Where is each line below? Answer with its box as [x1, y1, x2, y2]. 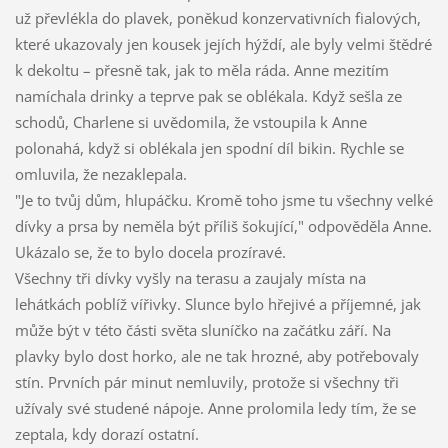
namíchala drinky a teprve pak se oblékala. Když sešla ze [14, 86, 402, 107]
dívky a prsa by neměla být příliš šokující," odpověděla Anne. [14, 216, 432, 237]
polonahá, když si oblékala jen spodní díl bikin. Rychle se [14, 138, 404, 159]
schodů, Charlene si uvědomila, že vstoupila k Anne [14, 112, 367, 133]
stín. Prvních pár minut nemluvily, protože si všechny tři [14, 372, 399, 393]
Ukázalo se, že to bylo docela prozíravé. [14, 242, 286, 263]
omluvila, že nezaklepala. [14, 164, 187, 185]
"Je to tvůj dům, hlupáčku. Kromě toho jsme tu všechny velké [14, 190, 433, 211]
